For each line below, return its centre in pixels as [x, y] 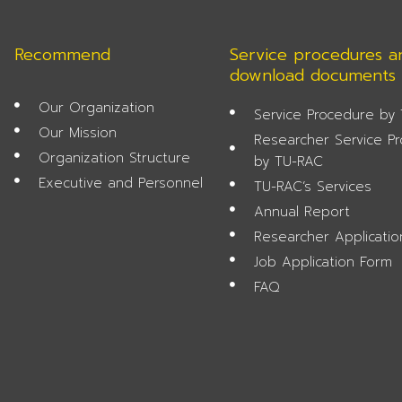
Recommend [62, 54]
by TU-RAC [289, 161]
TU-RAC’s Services [313, 186]
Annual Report [302, 211]
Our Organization [97, 107]
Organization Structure [115, 157]
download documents [312, 75]
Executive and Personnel [121, 183]
